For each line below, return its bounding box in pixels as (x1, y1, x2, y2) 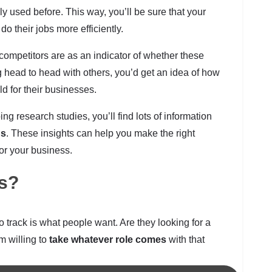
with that (166, 234, 205, 245)
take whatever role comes (49, 234, 166, 245)
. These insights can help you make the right (6, 128, 195, 139)
